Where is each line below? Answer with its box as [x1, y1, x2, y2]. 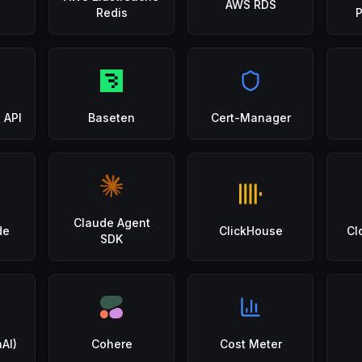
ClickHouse [218, 224, 283, 238]
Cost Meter [219, 337, 282, 351]
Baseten [88, 111, 135, 124]
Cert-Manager [210, 111, 291, 124]
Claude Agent [73, 216, 150, 229]
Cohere [90, 337, 133, 351]
